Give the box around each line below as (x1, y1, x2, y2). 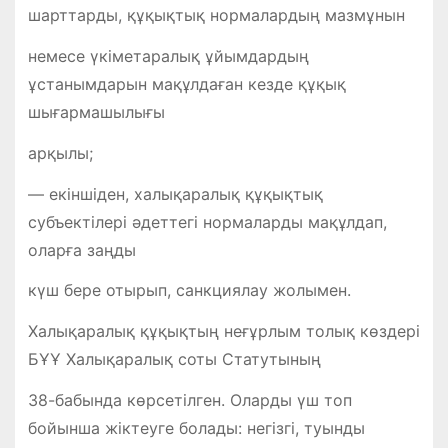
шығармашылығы (27, 102, 165, 123)
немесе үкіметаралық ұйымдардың (27, 46, 309, 67)
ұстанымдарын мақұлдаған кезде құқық (27, 74, 346, 95)
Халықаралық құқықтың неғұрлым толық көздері (27, 321, 420, 342)
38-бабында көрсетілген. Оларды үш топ (27, 390, 352, 411)
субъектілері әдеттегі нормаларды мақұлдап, (27, 211, 387, 232)
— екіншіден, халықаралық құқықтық (27, 183, 323, 204)
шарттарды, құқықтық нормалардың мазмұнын (27, 5, 405, 26)
